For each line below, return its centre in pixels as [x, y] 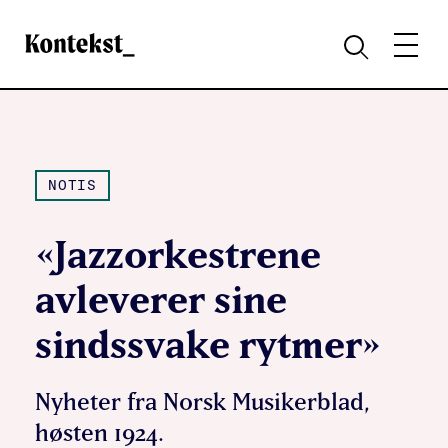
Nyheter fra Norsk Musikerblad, [202, 402]
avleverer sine [161, 299]
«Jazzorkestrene [178, 254]
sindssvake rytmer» [208, 344]
